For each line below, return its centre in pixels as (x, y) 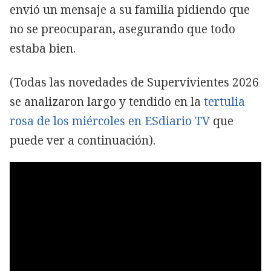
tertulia (224, 101)
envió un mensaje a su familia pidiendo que (130, 9)
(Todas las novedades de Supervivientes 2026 (134, 82)
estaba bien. (43, 48)
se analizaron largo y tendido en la (107, 101)
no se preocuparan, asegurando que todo (122, 29)
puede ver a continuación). (83, 140)
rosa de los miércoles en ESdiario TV (110, 121)
